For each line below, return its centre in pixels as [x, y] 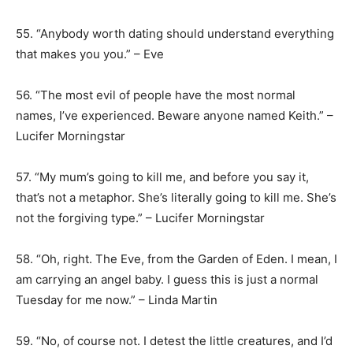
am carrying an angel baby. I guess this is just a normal [167, 279]
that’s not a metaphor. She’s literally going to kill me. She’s [176, 197]
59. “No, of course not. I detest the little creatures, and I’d [174, 341]
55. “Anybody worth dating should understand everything [175, 33]
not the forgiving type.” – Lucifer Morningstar [140, 218]
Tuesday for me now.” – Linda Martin [117, 300]
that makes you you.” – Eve [90, 54]
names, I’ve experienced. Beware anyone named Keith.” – [175, 115]
